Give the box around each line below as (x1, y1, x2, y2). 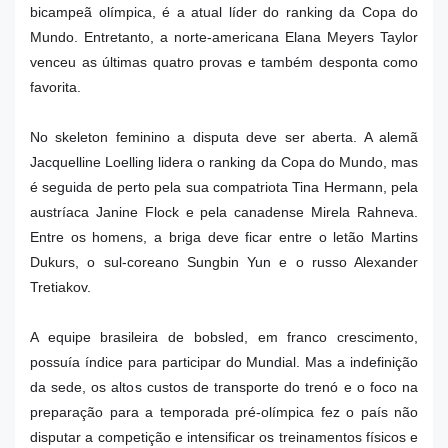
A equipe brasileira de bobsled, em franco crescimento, (30, 329, 418, 345)
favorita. (30, 79, 85, 95)
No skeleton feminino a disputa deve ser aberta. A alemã (30, 129, 418, 145)
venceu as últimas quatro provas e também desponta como (30, 54, 418, 70)
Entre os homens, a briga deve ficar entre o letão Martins (30, 229, 418, 245)
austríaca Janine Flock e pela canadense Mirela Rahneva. (30, 204, 418, 220)
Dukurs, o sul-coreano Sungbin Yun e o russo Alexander (30, 254, 418, 270)
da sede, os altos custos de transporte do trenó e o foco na (30, 379, 418, 395)
